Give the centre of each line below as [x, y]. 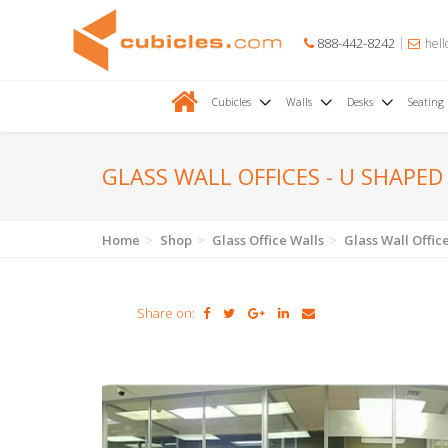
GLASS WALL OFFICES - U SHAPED [272, 176]
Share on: [166, 313]
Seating [425, 101]
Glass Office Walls [268, 240]
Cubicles [231, 101]
